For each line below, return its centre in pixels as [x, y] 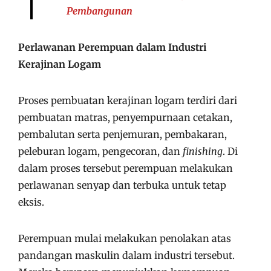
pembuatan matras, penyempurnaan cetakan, [125, 117]
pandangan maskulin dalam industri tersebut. [128, 255]
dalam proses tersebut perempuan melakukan [126, 168]
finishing [203, 151]
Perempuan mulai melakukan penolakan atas [125, 238]
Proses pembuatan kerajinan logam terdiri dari [128, 100]
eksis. [32, 202]
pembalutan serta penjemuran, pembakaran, [122, 134]
